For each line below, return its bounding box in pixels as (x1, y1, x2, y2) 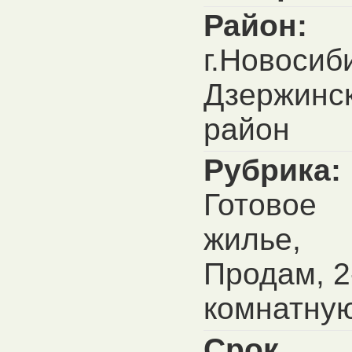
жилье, (203, 222, 301, 256)
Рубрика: (203, 153, 341, 187)
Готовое (203, 188, 317, 222)
